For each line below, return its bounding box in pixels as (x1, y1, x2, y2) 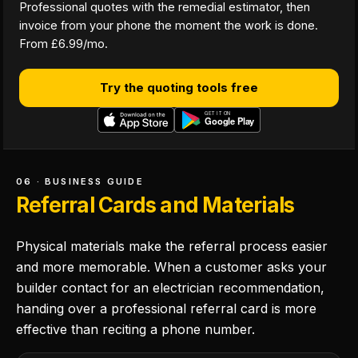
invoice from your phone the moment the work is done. (19, 18, 318, 32)
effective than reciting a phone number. (16, 321, 255, 337)
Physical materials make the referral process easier (16, 238, 328, 254)
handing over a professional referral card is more (16, 300, 316, 316)
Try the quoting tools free (100, 80, 258, 95)
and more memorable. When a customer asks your (16, 259, 327, 275)
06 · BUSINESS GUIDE (16, 176, 144, 187)
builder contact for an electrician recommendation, (16, 280, 324, 296)
